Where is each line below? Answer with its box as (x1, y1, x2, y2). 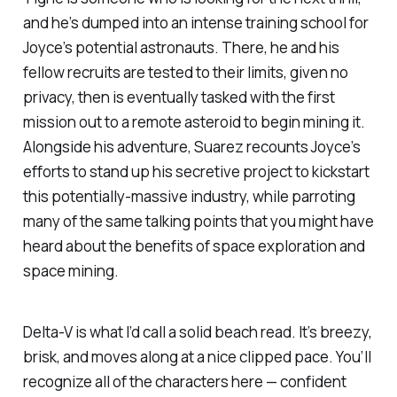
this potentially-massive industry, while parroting (22, 186, 355, 207)
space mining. (22, 261, 119, 282)
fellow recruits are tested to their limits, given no (22, 62, 348, 83)
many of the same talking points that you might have (22, 211, 374, 232)
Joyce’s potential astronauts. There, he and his (22, 37, 339, 58)
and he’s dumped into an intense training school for (22, 12, 369, 34)
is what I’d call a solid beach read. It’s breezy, (72, 322, 372, 343)
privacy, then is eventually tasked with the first (22, 87, 335, 108)
